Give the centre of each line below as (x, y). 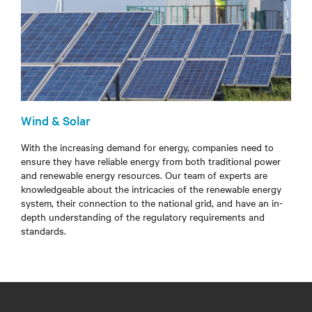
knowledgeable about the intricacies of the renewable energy (151, 188)
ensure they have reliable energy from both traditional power (151, 161)
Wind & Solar (56, 120)
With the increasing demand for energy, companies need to (147, 147)
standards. (44, 230)
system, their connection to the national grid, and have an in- (152, 202)
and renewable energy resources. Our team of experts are (144, 174)
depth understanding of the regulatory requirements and (143, 216)
